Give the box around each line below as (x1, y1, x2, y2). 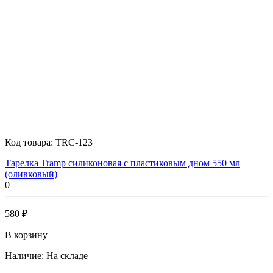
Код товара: (5, 136, 55, 147)
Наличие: (5, 250, 44, 261)
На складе (46, 250, 88, 261)
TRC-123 (55, 136, 93, 147)
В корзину (5, 229, 48, 240)
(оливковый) (5, 168, 57, 179)
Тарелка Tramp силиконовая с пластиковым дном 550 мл (5, 157, 240, 168)
